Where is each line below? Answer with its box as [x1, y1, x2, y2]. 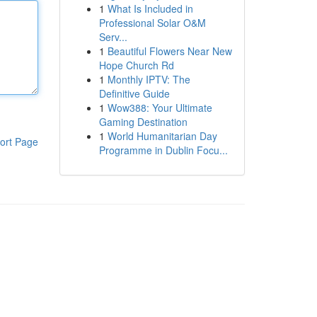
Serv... [98, 30, 127, 44]
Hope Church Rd [98, 58, 174, 72]
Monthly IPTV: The [107, 72, 190, 86]
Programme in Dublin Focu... [98, 143, 228, 157]
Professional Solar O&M [98, 16, 206, 30]
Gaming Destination [98, 115, 188, 129]
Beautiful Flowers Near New [107, 44, 232, 58]
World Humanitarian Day [107, 129, 217, 143]
